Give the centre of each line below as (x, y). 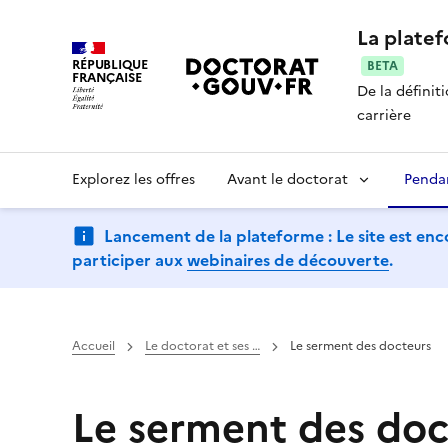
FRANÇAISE (107, 77)
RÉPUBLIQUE (110, 64)
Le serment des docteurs (360, 346)
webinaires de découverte (288, 260)
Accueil (93, 346)
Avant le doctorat (287, 179)
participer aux (129, 260)
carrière (384, 115)
